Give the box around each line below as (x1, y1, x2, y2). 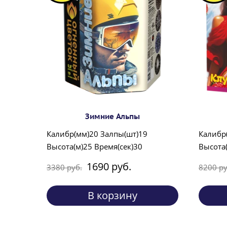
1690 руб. (87, 160, 131, 174)
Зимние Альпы (85, 111, 140, 122)
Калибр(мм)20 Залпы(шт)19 (47, 129, 147, 139)
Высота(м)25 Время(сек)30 (47, 141, 142, 152)
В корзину (88, 188, 137, 203)
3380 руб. (47, 162, 82, 172)
